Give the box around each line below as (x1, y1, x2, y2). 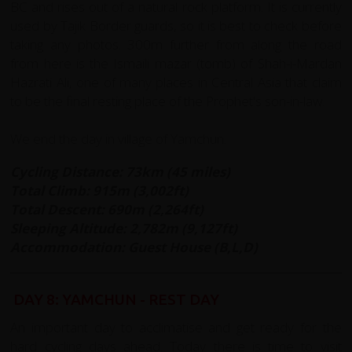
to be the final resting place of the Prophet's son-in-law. (10, 91, 325, 110)
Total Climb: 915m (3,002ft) (10, 181, 189, 200)
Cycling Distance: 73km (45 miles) (10, 162, 231, 181)
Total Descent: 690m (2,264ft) (10, 200, 204, 218)
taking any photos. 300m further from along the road (10, 35, 342, 53)
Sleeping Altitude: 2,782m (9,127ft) (10, 218, 238, 237)
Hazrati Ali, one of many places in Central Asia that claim (10, 72, 342, 91)
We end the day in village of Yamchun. (10, 129, 227, 148)
